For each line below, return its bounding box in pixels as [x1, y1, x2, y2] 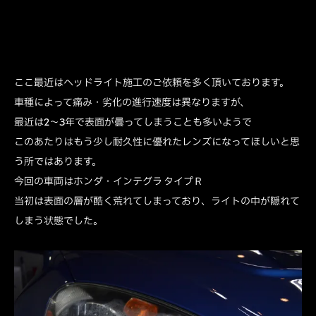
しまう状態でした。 [14, 215, 103, 226]
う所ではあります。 [14, 156, 102, 167]
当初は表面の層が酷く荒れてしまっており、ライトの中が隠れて [14, 195, 300, 207]
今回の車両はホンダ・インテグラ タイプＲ [14, 176, 203, 187]
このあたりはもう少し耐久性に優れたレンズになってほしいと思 [14, 136, 300, 147]
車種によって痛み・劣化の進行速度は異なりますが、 [14, 97, 250, 108]
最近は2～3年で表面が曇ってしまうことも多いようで [14, 116, 252, 128]
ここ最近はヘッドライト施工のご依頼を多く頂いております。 [14, 77, 289, 88]
